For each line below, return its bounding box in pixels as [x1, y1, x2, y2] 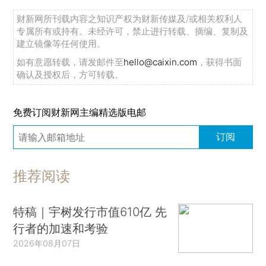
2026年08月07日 [13, 238, 81, 249]
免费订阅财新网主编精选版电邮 [13, 106, 147, 118]
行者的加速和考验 [13, 220, 109, 236]
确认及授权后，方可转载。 [17, 68, 124, 80]
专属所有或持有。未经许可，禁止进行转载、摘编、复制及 [17, 25, 249, 37]
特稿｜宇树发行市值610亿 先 [13, 204, 167, 219]
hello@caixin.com [123, 56, 198, 68]
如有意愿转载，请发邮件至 [17, 56, 124, 68]
